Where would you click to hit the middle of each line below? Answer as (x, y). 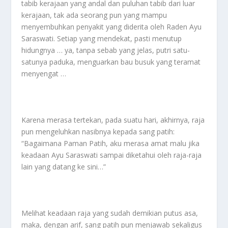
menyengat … (44, 74)
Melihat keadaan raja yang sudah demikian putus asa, (110, 213)
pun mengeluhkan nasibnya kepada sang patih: (98, 132)
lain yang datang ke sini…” (64, 167)
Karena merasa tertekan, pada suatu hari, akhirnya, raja (113, 120)
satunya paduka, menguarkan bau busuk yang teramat (111, 62)
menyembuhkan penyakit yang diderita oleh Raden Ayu (112, 27)
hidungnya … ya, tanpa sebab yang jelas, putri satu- (106, 50)
